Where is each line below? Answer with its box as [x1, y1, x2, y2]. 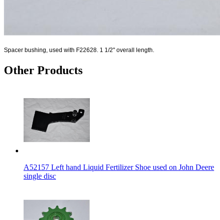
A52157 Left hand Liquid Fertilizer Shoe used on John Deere [24, 163, 214, 171]
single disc [24, 171, 56, 180]
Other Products [4, 63, 82, 77]
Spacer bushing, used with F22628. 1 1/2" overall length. [4, 47, 154, 54]
